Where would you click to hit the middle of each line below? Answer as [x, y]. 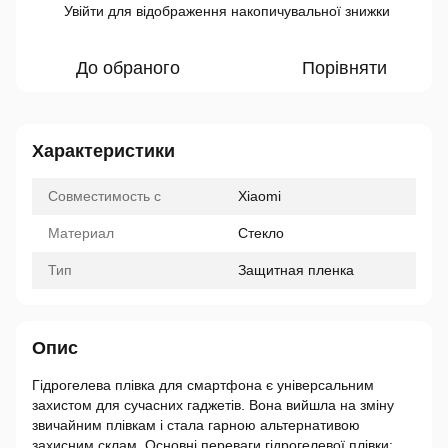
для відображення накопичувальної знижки [247, 11]
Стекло [261, 233]
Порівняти [344, 68]
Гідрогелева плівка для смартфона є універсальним [203, 385]
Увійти [84, 11]
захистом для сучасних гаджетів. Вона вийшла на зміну [213, 405]
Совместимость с [104, 196]
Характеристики [103, 151]
